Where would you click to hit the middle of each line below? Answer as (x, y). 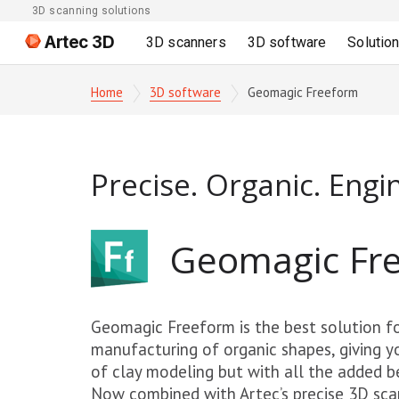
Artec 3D (79, 42)
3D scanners (186, 42)
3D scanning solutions (92, 11)
